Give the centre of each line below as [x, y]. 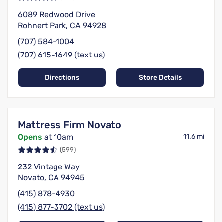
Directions [62, 78]
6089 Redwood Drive [56, 15]
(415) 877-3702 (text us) [61, 207]
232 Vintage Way [49, 167]
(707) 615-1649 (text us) [61, 55]
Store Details [160, 78]
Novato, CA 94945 [51, 178]
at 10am [58, 137]
